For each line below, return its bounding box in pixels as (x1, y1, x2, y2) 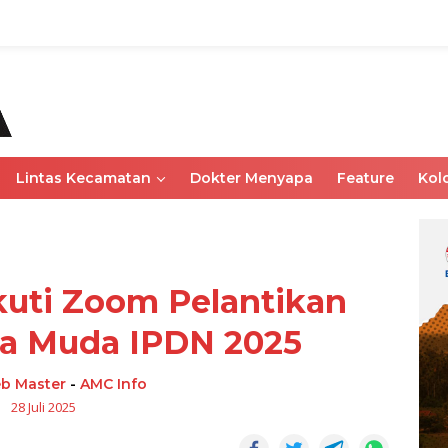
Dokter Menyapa (190, 169, 313, 187)
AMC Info (80, 375, 148, 393)
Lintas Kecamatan (16, 169, 151, 187)
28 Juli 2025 (11, 398, 77, 416)
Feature (337, 169, 394, 187)
